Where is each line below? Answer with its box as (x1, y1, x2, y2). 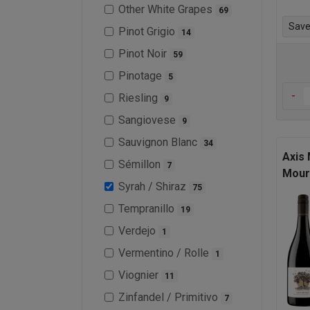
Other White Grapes (118, 2, 215, 16)
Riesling (118, 91, 161, 104)
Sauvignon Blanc (118, 135, 200, 149)
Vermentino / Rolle (118, 246, 212, 259)
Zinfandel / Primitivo (118, 290, 221, 304)
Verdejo (118, 224, 158, 237)
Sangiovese (118, 113, 179, 127)
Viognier (118, 268, 161, 282)
